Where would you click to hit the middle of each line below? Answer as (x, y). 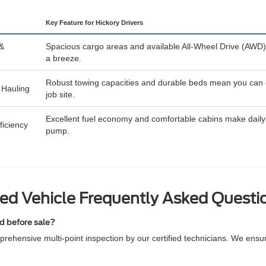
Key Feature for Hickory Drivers (94, 23)
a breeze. (64, 58)
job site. (60, 94)
